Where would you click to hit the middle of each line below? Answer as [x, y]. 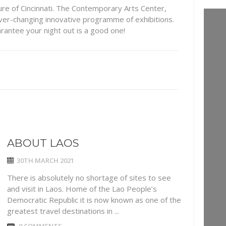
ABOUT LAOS [43, 143]
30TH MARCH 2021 [45, 160]
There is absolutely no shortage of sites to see [89, 178]
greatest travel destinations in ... [63, 211]
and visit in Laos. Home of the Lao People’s [82, 189]
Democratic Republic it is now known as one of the [94, 200]
